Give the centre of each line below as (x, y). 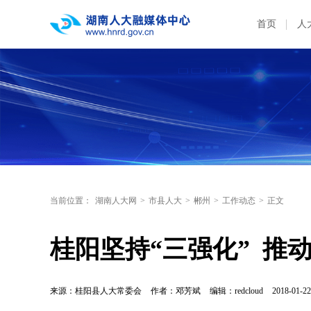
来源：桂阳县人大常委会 (96, 291)
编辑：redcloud (237, 291)
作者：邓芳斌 (176, 291)
